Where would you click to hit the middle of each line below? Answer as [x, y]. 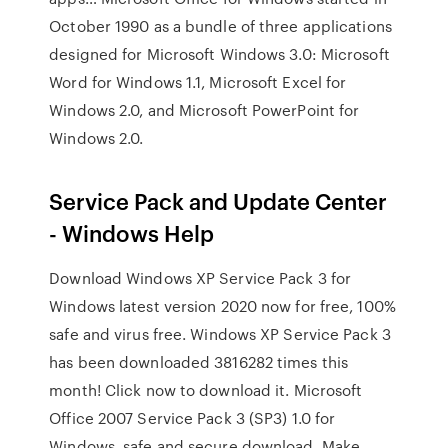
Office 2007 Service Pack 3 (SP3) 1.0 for [192, 418]
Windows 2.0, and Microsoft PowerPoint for [204, 110]
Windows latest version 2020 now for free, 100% [222, 306]
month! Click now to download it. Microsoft [206, 390]
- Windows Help [132, 232]
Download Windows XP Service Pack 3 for [200, 278]
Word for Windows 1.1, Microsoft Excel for [198, 82]
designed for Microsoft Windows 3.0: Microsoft [219, 54]
